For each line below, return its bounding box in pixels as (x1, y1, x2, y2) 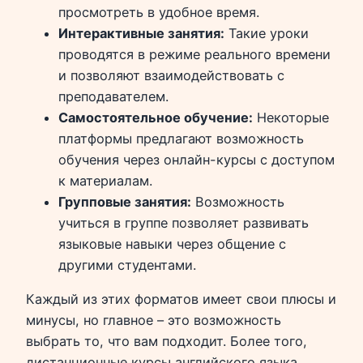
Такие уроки (224, 24, 309, 41)
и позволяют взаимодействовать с (58, 66, 284, 83)
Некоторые (253, 109, 329, 126)
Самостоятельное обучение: (58, 109, 253, 126)
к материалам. (58, 172, 152, 189)
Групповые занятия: (58, 193, 191, 210)
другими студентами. (58, 256, 196, 273)
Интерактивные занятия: (58, 24, 224, 41)
